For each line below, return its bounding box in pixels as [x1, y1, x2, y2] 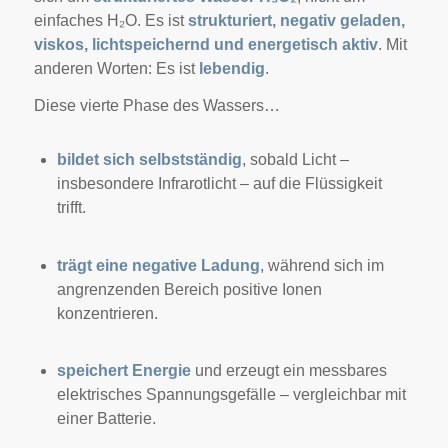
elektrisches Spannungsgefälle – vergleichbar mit [56, 385, 406, 403]
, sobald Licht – [241, 151, 349, 169]
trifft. [56, 199, 86, 217]
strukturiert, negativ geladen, [187, 11, 405, 29]
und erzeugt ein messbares [190, 361, 387, 379]
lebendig [198, 59, 265, 77]
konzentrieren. [56, 304, 158, 322]
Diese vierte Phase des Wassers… [33, 97, 280, 115]
